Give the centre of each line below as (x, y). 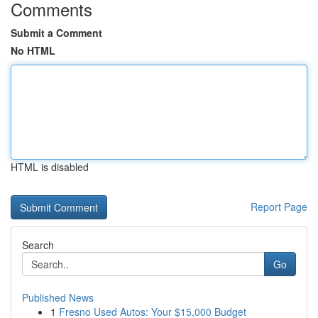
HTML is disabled (50, 167)
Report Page (279, 207)
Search (38, 245)
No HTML (33, 50)
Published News (58, 297)
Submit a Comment (56, 33)
